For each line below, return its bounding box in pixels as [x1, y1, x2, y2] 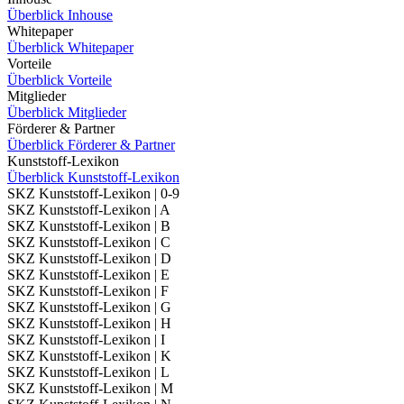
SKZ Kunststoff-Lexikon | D [7, 251, 171, 266]
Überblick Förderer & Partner [7, 137, 175, 152]
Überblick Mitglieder [7, 105, 126, 120]
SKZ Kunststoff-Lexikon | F [7, 283, 169, 298]
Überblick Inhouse [7, 7, 113, 23]
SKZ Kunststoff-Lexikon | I [7, 332, 165, 347]
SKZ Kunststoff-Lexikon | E [7, 267, 170, 282]
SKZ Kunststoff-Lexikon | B [7, 218, 170, 234]
